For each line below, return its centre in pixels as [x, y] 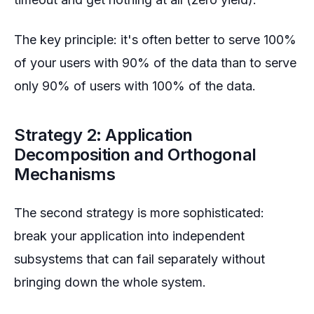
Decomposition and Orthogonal [135, 154]
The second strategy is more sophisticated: [139, 212]
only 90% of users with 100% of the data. [135, 86]
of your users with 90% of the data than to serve [155, 62]
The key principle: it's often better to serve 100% [155, 39]
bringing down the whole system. [110, 282]
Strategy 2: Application [103, 135]
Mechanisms [65, 174]
